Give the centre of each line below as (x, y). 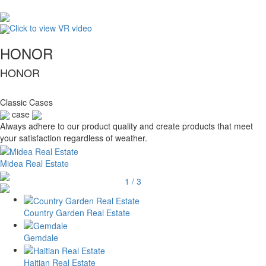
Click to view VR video (51, 28)
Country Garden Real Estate (77, 212)
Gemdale (41, 237)
